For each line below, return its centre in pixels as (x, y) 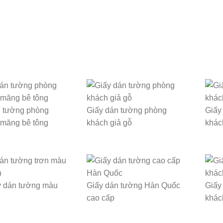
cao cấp (101, 198)
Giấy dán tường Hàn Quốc (134, 186)
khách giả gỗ (110, 123)
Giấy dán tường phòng (127, 111)
